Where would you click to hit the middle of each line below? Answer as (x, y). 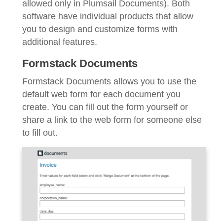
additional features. (60, 42)
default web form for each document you (101, 94)
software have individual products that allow (108, 17)
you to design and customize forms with (100, 29)
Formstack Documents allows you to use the (109, 82)
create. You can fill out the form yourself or (105, 107)
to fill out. (40, 133)
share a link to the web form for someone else (112, 120)
